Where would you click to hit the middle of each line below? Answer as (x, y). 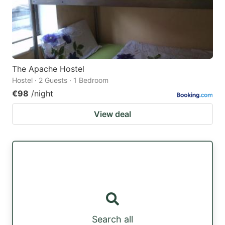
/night (42, 94)
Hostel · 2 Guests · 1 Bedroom (60, 80)
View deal (113, 114)
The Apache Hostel (48, 69)
